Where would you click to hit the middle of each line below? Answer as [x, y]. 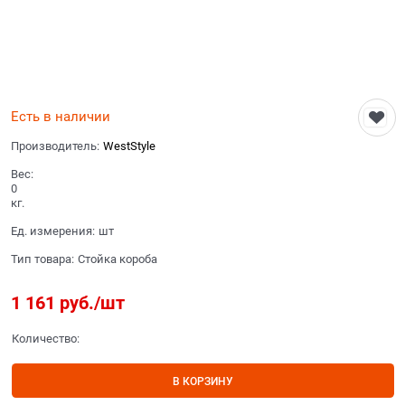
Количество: [45, 338]
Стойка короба [118, 259]
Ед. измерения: [53, 231]
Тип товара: [42, 259]
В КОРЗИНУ [202, 381]
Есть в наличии [61, 116]
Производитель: [55, 146]
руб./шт [90, 303]
